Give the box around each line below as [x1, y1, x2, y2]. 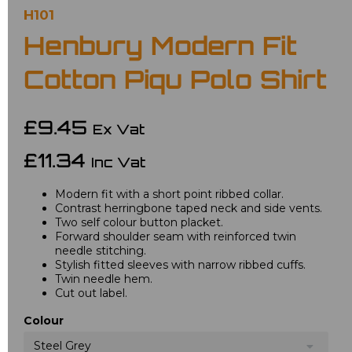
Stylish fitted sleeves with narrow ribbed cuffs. [55, 258, 306, 273]
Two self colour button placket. [55, 215, 223, 230]
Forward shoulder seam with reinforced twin [55, 229, 296, 244]
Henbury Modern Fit [24, 36, 297, 62]
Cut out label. [55, 286, 127, 301]
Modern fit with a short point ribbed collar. [55, 187, 284, 202]
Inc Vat [91, 157, 145, 171]
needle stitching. [55, 244, 146, 258]
